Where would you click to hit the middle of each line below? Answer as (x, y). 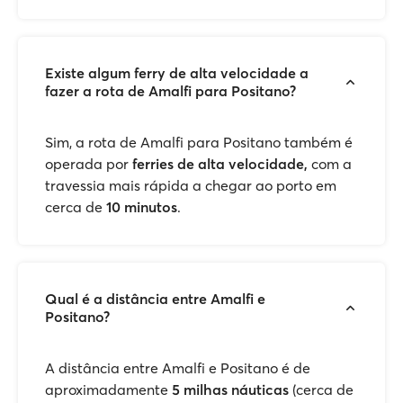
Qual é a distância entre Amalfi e (155, 299)
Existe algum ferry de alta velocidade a (177, 73)
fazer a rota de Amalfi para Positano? (170, 91)
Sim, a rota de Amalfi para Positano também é (199, 142)
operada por (87, 164)
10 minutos (142, 207)
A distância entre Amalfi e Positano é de (178, 368)
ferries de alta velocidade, (220, 164)
